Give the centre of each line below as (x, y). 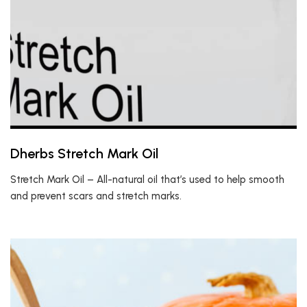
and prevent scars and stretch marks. (96, 196)
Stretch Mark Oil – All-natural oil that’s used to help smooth (147, 180)
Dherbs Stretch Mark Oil (84, 153)
